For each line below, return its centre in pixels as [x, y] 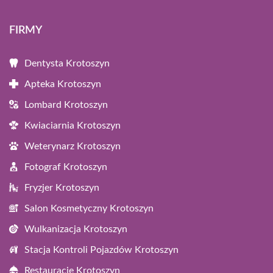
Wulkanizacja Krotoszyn [76, 229]
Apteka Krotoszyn [63, 84]
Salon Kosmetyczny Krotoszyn [89, 208]
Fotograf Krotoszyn [66, 167]
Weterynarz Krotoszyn [73, 146]
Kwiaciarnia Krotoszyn [73, 126]
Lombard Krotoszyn [66, 105]
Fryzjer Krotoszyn [62, 188]
